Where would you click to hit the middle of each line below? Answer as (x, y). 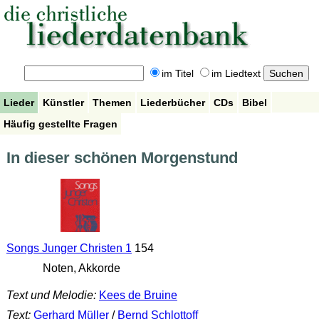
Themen (112, 102)
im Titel (177, 74)
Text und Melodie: (51, 295)
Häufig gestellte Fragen (61, 124)
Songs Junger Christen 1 (69, 249)
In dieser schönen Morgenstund (122, 158)
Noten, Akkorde (80, 268)
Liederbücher (173, 102)
